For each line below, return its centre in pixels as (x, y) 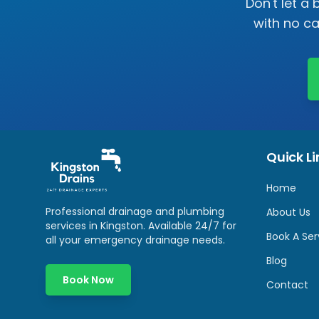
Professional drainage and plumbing (135, 211)
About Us (288, 212)
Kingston (122, 226)
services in (73, 226)
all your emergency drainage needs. (135, 240)
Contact (287, 285)
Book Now (88, 280)
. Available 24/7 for (190, 226)
